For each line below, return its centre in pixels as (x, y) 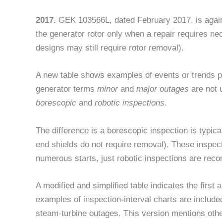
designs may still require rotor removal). (110, 48)
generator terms (66, 89)
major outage (160, 89)
